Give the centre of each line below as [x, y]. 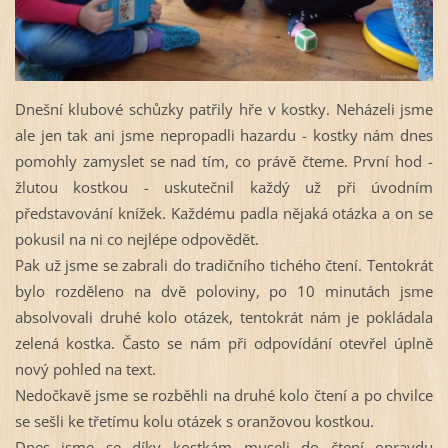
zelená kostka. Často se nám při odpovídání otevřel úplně [224, 342]
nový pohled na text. [85, 368]
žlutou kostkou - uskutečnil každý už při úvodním [224, 186]
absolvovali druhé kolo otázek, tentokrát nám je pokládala [224, 316]
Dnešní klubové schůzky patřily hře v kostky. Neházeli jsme [224, 108]
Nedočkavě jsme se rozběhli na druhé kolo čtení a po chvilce [224, 394]
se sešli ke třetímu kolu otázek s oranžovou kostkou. [194, 420]
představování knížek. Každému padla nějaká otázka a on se [224, 212]
